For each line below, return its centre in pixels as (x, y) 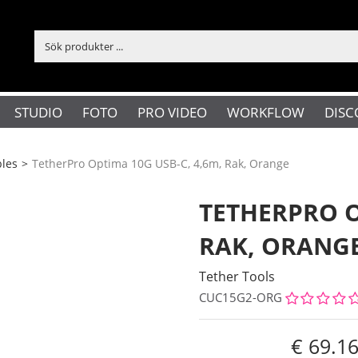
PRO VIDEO (172, 112)
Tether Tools (237, 277)
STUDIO (38, 112)
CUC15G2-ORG (241, 298)
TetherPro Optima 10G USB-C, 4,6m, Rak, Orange (161, 163)
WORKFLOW (265, 112)
